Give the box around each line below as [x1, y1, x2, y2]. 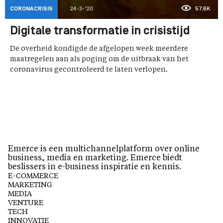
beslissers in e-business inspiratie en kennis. [8, 163, 181, 172]
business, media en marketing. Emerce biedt [8, 154, 182, 163]
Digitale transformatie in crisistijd [10, 25, 190, 38]
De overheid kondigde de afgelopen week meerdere [10, 45, 188, 53]
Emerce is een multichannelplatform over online [8, 145, 200, 154]
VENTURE [8, 200, 43, 207]
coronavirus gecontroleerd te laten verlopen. [10, 66, 168, 74]
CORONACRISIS [10, 6, 53, 12]
